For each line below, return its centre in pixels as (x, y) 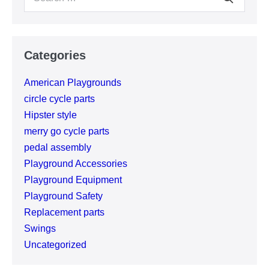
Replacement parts (64, 212)
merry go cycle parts (67, 131)
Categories (55, 55)
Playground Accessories (76, 163)
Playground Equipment (73, 180)
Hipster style (50, 115)
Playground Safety (63, 196)
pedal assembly (58, 147)
